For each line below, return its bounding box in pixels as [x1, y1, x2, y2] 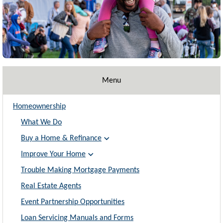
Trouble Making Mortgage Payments [21, 166, 139, 175]
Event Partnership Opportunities [21, 198, 124, 207]
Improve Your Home [21, 150, 86, 159]
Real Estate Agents [21, 182, 81, 191]
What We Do [21, 118, 62, 127]
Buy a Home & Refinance [21, 134, 102, 143]
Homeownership [13, 103, 66, 111]
